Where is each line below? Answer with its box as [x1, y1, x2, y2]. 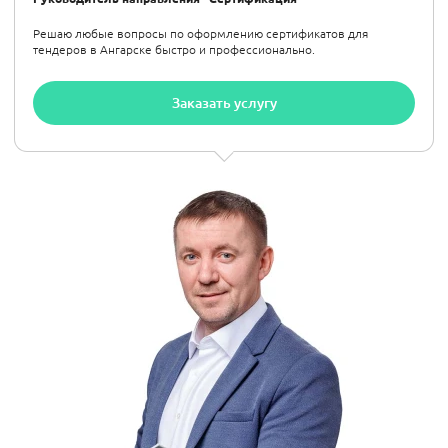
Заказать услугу [171, 92, 277, 112]
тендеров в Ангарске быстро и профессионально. [33, 40, 315, 57]
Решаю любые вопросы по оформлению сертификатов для [33, 24, 368, 41]
